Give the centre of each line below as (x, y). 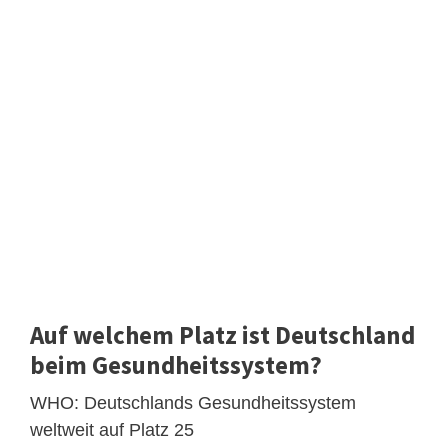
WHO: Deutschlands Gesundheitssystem (193, 402)
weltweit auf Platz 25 (112, 429)
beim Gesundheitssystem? (176, 364)
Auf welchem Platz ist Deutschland (222, 334)
